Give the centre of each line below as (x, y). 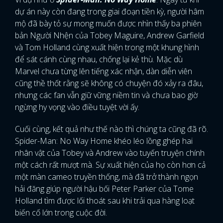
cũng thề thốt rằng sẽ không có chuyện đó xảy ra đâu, (109, 83)
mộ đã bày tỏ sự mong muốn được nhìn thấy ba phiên (108, 24)
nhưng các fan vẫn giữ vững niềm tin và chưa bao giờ (106, 95)
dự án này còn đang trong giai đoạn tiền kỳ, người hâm (110, 12)
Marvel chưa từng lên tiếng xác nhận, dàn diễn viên (104, 71)
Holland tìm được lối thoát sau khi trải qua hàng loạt (105, 201)
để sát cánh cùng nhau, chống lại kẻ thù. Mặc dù (99, 59)
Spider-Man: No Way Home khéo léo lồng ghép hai (104, 141)
